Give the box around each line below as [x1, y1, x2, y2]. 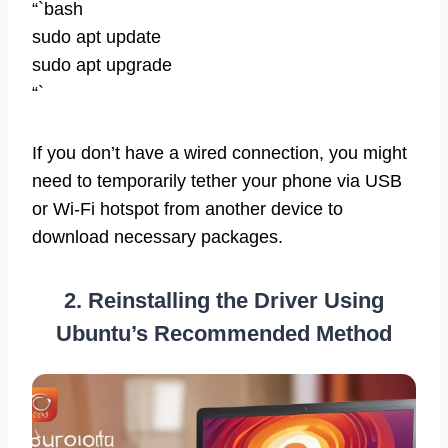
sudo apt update [32, 27, 161, 48]
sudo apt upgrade [32, 55, 172, 76]
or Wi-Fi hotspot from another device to [32, 199, 343, 220]
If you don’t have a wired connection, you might [32, 143, 407, 164]
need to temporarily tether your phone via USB [32, 171, 402, 192]
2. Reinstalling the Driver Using [64, 288, 384, 314]
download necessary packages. [32, 227, 283, 248]
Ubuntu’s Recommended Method [56, 321, 392, 347]
